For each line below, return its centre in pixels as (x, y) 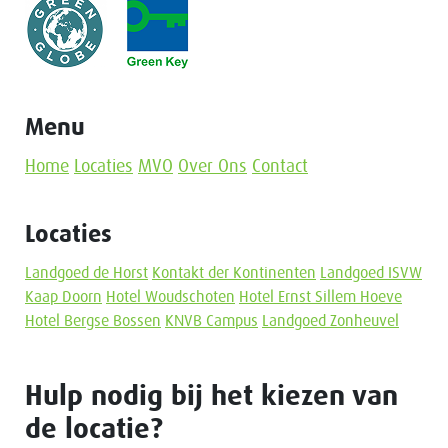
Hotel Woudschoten (170, 296)
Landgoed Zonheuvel (330, 320)
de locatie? (94, 429)
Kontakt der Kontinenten (234, 272)
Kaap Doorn (63, 296)
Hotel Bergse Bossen (93, 320)
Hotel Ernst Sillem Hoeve (320, 296)
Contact (280, 166)
